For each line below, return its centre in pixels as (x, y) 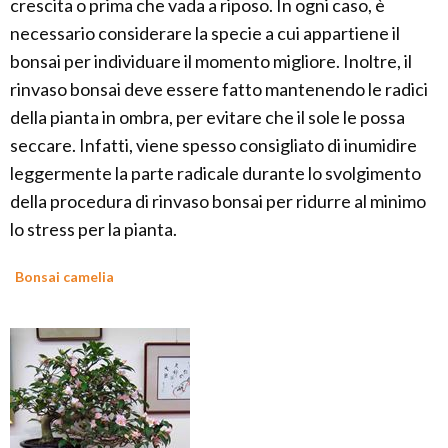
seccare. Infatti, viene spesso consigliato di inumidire (213, 145)
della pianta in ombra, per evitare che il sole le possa (207, 117)
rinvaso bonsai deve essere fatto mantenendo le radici (219, 89)
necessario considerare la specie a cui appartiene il (205, 33)
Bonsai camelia (64, 277)
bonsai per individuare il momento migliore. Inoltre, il (211, 61)
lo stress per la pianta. (93, 229)
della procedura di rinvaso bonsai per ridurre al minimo (218, 201)
